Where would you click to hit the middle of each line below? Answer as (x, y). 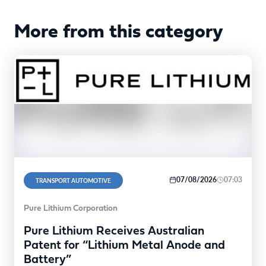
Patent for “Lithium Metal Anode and (124, 246)
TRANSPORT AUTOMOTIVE (73, 180)
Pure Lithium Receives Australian (114, 231)
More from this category (119, 32)
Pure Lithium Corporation (71, 208)
